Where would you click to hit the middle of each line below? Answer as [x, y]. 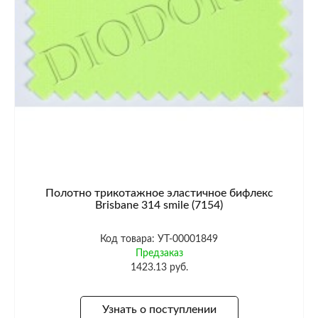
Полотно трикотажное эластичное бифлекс [159, 193]
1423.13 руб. [159, 268]
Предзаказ [159, 254]
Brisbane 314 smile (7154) [159, 205]
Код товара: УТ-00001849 [159, 240]
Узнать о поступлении [159, 309]
